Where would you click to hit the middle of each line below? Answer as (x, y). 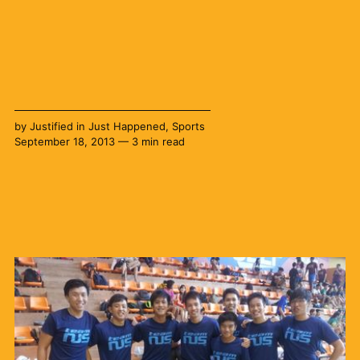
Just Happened (127, 126)
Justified (51, 126)
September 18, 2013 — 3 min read (99, 141)
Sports (188, 126)
